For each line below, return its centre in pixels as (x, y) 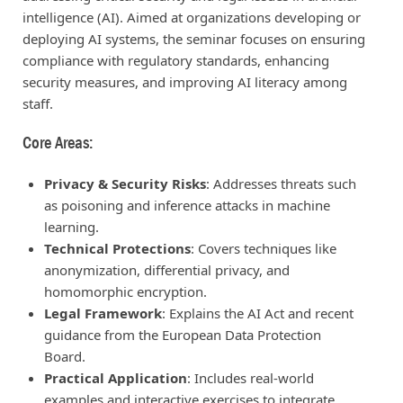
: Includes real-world (250, 377)
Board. (64, 356)
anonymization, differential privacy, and (166, 269)
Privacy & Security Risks (125, 183)
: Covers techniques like (263, 248)
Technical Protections (117, 248)
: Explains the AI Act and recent (257, 313)
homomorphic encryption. (125, 291)
